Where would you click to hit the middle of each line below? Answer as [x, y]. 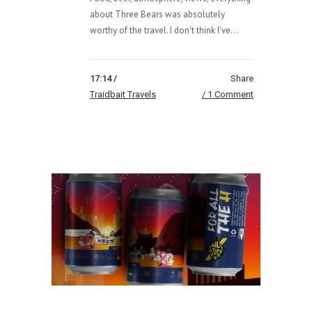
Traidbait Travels [123, 95]
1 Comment [231, 95]
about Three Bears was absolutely [157, 15]
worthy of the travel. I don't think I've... [164, 31]
